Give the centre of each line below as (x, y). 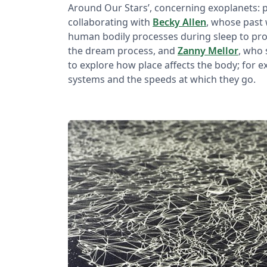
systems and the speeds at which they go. (162, 79)
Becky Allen (179, 22)
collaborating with (110, 22)
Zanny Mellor (208, 50)
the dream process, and (123, 50)
